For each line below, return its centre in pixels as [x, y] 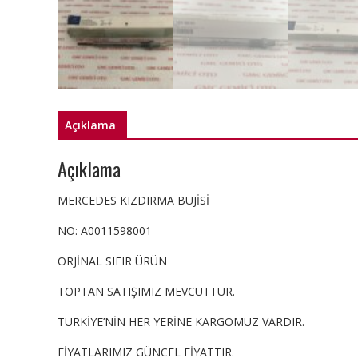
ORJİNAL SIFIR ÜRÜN [112, 261]
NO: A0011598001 [105, 230]
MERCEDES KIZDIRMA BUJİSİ [133, 200]
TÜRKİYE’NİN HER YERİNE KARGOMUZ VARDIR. [181, 321]
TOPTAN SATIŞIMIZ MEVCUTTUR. [146, 291]
